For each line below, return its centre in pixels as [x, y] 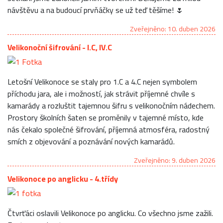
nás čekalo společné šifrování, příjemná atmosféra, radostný [109, 129]
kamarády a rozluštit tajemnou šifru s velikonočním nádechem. [111, 105]
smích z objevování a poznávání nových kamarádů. [91, 141]
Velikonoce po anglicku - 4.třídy [63, 178]
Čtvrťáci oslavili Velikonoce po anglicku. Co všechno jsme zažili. [110, 213]
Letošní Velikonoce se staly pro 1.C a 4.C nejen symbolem [102, 81]
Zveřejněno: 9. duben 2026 [175, 160]
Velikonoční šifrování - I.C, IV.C [60, 47]
